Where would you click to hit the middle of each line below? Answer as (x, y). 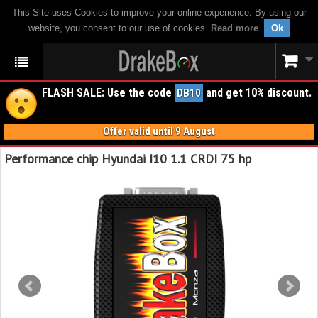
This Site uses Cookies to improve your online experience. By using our (159, 12)
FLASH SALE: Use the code (108, 93)
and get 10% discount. (257, 93)
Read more (234, 28)
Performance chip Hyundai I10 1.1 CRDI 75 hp (128, 159)
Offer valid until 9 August (159, 131)
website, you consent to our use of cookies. (119, 28)
